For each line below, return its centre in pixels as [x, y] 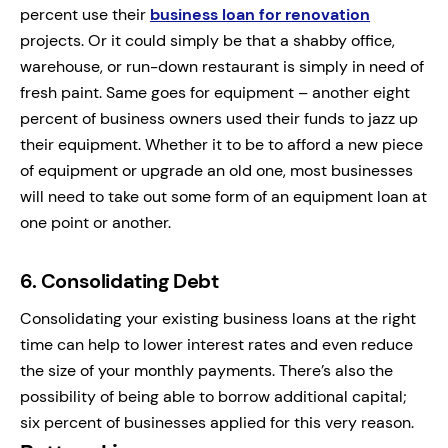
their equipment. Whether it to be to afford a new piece [221, 144]
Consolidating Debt [129, 280]
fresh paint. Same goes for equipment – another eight [215, 92]
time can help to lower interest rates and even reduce [216, 344]
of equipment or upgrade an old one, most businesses [216, 170]
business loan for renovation [260, 14]
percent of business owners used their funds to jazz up [219, 118]
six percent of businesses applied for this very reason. [217, 422]
